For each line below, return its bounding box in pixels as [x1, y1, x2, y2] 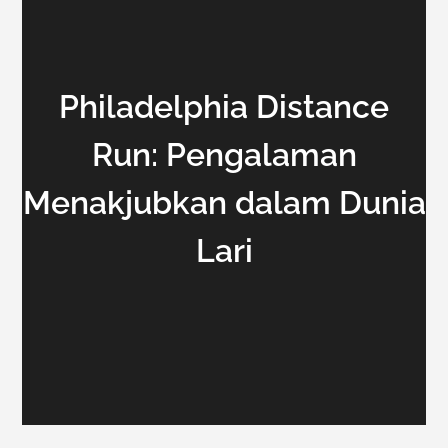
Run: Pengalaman [91, 136, 357, 173]
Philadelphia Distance [59, 88, 389, 125]
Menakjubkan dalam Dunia [22, 184, 426, 221]
